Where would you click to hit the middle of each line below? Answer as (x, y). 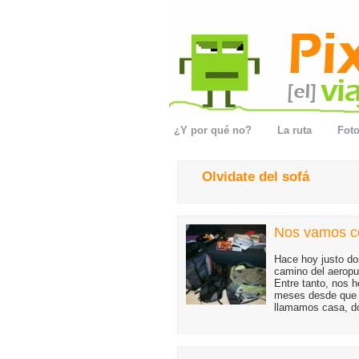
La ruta (294, 130)
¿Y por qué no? (213, 130)
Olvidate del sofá (256, 177)
